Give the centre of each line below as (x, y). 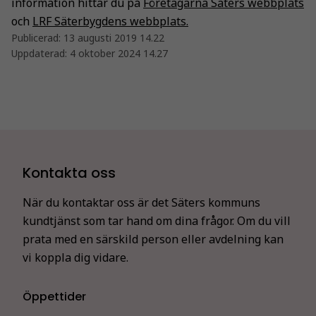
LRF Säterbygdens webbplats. (110, 21)
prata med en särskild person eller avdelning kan (153, 239)
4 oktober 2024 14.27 (119, 53)
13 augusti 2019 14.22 (114, 37)
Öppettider (54, 296)
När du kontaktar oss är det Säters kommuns (141, 202)
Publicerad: (37, 37)
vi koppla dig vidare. (75, 257)
